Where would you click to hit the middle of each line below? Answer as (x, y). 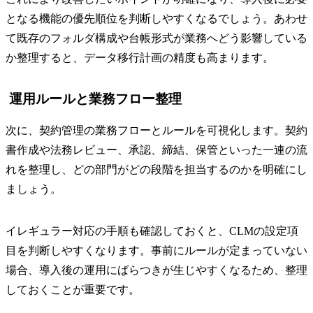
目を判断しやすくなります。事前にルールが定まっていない (156, 251)
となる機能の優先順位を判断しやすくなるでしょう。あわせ (156, 18)
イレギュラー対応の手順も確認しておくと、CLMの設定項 (152, 231)
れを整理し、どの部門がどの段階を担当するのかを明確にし (156, 170)
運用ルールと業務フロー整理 (95, 99)
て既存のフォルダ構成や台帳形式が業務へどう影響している (156, 38)
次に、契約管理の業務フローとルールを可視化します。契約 (156, 131)
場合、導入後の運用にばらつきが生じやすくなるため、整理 (156, 270)
